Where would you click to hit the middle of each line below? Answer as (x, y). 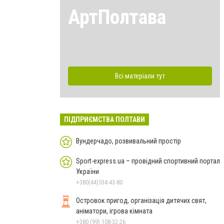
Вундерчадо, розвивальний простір (128, 141)
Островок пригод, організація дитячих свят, (141, 200)
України (87, 171)
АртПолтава (117, 17)
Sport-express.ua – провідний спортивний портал (148, 161)
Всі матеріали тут (140, 76)
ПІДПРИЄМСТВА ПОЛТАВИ (104, 119)
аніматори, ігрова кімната (114, 211)
